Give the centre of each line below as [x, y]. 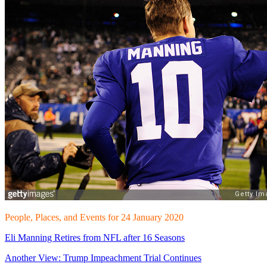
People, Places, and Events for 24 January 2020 [94, 217]
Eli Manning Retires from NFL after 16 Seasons [95, 237]
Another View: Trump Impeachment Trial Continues [103, 257]
